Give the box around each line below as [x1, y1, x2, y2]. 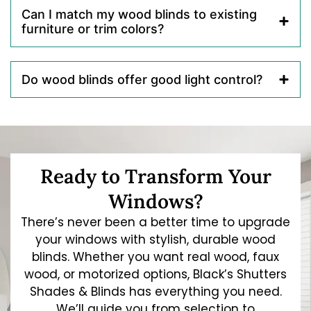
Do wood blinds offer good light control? [22, 72, 262, 87]
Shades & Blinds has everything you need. [29, 283, 282, 300]
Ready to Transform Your [40, 163, 271, 189]
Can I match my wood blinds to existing [22, 6, 257, 22]
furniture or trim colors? [22, 21, 164, 36]
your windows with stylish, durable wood [35, 230, 276, 248]
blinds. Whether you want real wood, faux [32, 248, 279, 265]
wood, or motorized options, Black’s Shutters [24, 265, 287, 283]
